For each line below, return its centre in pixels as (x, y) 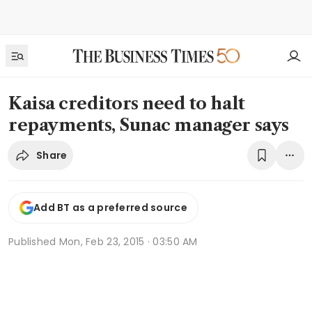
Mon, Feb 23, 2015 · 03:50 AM (128, 241)
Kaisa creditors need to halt (127, 103)
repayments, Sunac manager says (149, 125)
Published (34, 241)
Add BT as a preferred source (110, 208)
